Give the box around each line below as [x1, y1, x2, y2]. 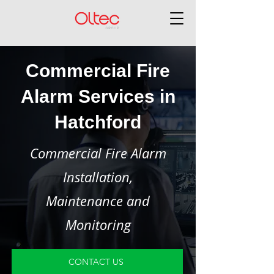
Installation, [63, 168, 133, 186]
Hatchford [54, 112, 141, 132]
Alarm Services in [20, 86, 176, 106]
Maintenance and [46, 192, 150, 210]
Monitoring [65, 216, 131, 234]
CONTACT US [68, 256, 124, 267]
